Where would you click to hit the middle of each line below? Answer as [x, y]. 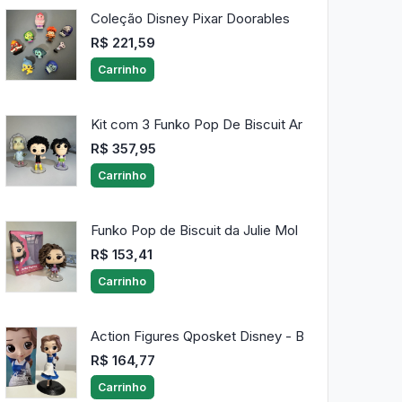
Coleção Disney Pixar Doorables [190, 19]
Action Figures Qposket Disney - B [197, 336]
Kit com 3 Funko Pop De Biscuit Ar [196, 125]
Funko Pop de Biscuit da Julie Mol [194, 231]
